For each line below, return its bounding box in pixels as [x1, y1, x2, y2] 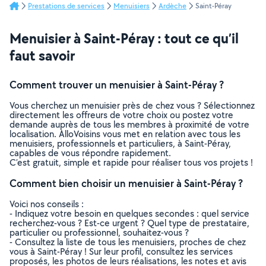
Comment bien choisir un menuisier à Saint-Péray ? [9, 176, 243, 190]
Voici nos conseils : [9, 198, 84, 210]
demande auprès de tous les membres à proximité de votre [9, 118, 249, 131]
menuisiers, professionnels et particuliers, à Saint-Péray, [9, 137, 231, 150]
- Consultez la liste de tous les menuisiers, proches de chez [9, 236, 246, 248]
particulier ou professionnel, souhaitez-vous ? [9, 226, 189, 239]
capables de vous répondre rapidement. [9, 147, 171, 159]
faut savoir [9, 46, 75, 65]
